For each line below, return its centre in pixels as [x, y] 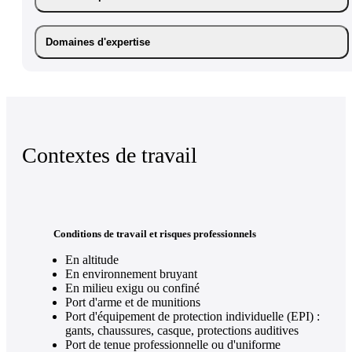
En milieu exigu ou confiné [132, 288]
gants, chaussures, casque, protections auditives [182, 331]
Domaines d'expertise [98, 42]
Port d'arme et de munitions [133, 302]
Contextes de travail [110, 156]
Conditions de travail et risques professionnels [155, 234]
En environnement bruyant [131, 274]
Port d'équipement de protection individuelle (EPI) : [192, 317]
